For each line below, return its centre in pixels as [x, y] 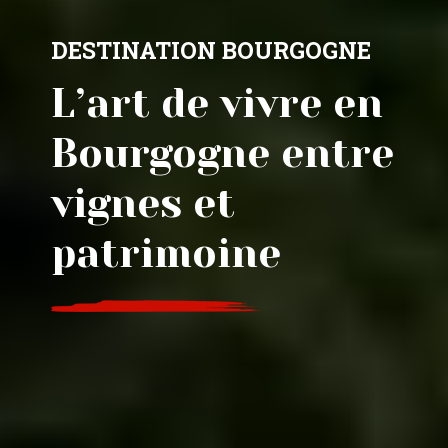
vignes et [142, 203]
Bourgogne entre [222, 153]
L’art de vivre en [216, 103]
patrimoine [165, 253]
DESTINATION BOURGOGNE [210, 49]
